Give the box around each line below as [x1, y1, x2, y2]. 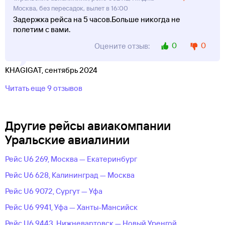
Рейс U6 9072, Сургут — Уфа [5, 186, 102, 196]
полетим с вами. [13, 25, 70, 35]
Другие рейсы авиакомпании [5, 118, 171, 134]
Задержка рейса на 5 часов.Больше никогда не [13, 15, 180, 25]
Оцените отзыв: [94, 41, 150, 51]
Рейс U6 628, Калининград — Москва [5, 170, 135, 180]
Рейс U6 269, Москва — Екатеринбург [5, 154, 137, 164]
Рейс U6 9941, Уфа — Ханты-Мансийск [5, 202, 138, 212]
